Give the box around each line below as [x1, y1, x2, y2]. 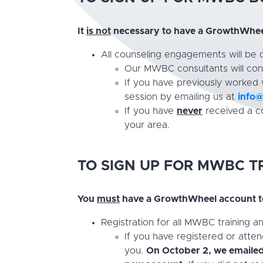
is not [86, 26, 111, 36]
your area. [124, 120, 170, 130]
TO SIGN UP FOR [77, 159, 197, 173]
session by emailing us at [124, 92, 238, 102]
